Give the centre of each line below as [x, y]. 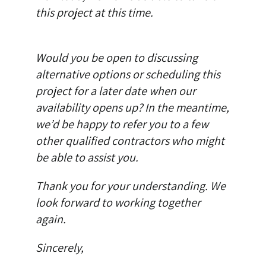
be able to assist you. [87, 158]
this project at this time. [94, 13]
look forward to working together [118, 203]
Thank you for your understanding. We [130, 186]
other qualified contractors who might [130, 141]
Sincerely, [59, 248]
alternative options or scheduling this [128, 75]
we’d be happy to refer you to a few [122, 124]
